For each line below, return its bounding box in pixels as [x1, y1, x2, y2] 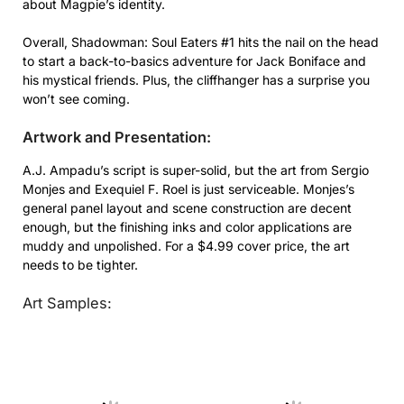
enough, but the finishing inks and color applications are [23, 218, 352, 234]
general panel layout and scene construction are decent [23, 199, 352, 216]
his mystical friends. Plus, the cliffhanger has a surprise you [23, 71, 370, 87]
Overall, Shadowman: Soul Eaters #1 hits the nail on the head [23, 33, 379, 50]
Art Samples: [23, 293, 112, 312]
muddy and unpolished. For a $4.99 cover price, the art [23, 237, 350, 253]
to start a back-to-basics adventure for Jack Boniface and [23, 52, 366, 69]
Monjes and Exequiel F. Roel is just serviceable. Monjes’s [23, 180, 354, 197]
